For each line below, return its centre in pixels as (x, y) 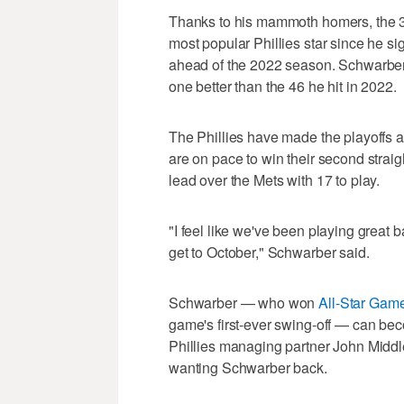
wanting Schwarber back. (248, 367)
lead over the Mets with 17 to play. (275, 179)
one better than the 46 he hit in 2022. (283, 86)
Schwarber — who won (244, 302)
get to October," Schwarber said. (269, 252)
